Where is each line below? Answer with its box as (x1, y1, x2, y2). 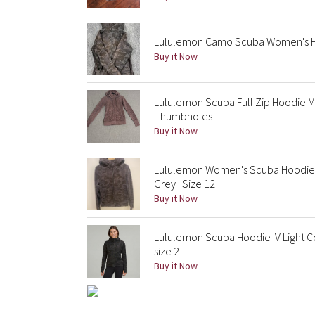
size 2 (154, 244, 179, 258)
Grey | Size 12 (154, 176, 215, 191)
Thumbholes (154, 109, 212, 123)
